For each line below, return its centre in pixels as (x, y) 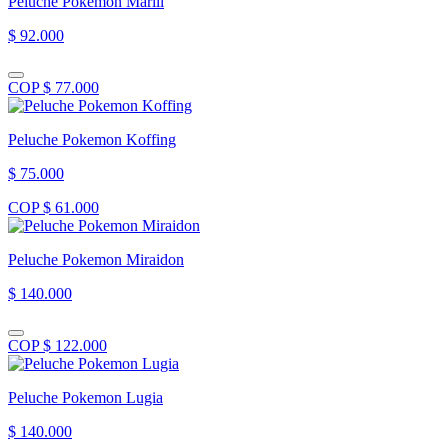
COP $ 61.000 (53, 207)
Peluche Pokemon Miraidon (96, 259)
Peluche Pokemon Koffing (92, 139)
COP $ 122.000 (57, 345)
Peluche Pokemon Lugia (85, 397)
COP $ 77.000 (53, 87)
